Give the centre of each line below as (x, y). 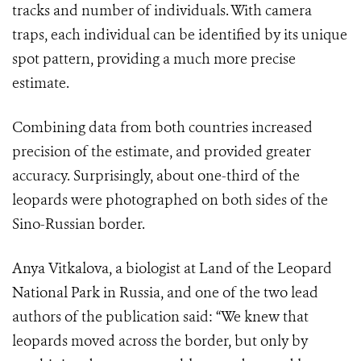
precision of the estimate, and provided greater (162, 152)
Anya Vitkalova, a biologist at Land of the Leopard (172, 269)
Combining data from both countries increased (162, 128)
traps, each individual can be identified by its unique (180, 35)
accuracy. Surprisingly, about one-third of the (156, 176)
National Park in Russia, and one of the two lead (165, 293)
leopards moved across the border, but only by (160, 341)
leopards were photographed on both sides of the (170, 200)
